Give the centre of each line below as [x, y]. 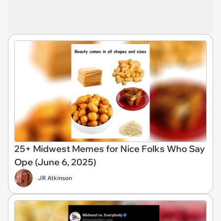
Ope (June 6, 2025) [55, 162]
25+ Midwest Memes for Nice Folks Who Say [110, 149]
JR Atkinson [55, 178]
